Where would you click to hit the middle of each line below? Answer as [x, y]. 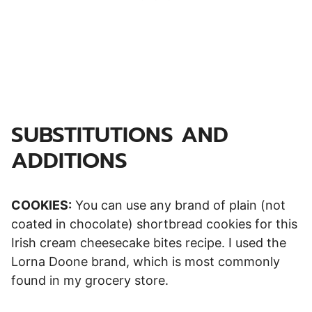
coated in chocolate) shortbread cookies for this [154, 224]
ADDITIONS [69, 160]
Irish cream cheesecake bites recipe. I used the [149, 242]
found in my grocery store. [92, 280]
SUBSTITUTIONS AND [120, 134]
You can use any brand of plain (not [179, 205]
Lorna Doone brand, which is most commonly [146, 261]
